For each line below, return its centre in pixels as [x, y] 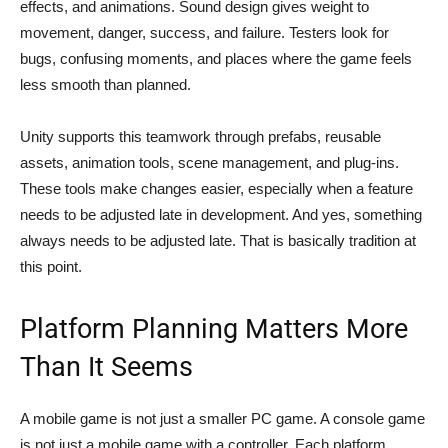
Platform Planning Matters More [214, 328]
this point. [51, 266]
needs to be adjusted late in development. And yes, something [221, 214]
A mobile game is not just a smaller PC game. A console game [222, 418]
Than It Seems [106, 366]
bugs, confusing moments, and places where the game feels [216, 58]
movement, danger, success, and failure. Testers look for [204, 32]
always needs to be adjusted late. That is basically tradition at [218, 240]
